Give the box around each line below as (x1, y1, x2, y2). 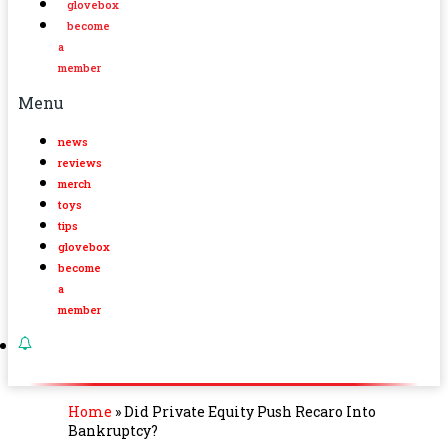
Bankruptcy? (68, 420, 158, 440)
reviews (58, 154, 102, 170)
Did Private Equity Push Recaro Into (124, 401, 376, 421)
